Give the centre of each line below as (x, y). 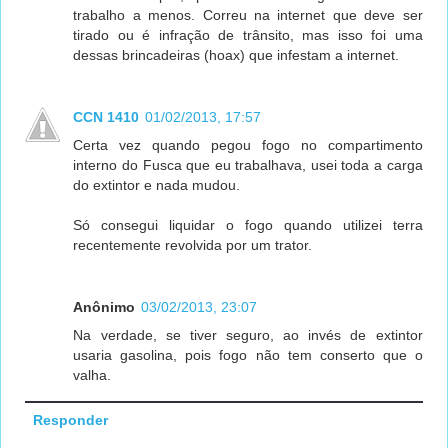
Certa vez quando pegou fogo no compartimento (248, 145)
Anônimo (104, 307)
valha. (92, 375)
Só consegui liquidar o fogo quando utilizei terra (248, 225)
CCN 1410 (106, 117)
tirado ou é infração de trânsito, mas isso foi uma (248, 35)
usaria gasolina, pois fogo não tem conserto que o (248, 355)
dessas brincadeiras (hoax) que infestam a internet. (236, 55)
